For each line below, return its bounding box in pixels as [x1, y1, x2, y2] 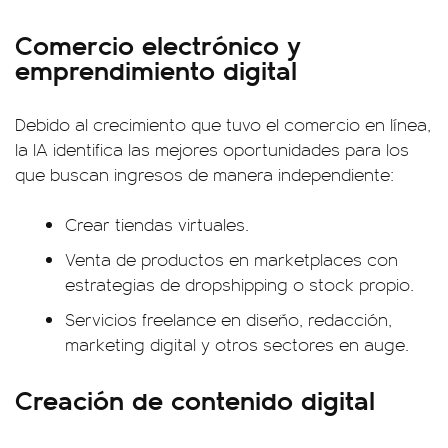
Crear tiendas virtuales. [65, 212, 249, 236]
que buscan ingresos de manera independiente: [15, 162, 394, 186]
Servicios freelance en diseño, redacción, [65, 307, 392, 331]
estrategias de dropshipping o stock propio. [65, 272, 414, 296]
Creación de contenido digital [15, 380, 375, 418]
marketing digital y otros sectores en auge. [65, 332, 409, 356]
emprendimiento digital [15, 50, 297, 88]
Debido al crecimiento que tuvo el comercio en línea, [15, 112, 431, 136]
